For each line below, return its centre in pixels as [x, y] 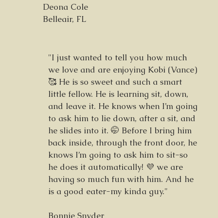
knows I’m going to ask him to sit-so [118, 155]
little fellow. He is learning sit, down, [118, 94]
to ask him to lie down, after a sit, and [122, 118]
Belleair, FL [64, 19]
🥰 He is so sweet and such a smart [115, 82]
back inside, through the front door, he [123, 143]
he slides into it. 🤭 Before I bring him [120, 130]
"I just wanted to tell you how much [118, 57]
